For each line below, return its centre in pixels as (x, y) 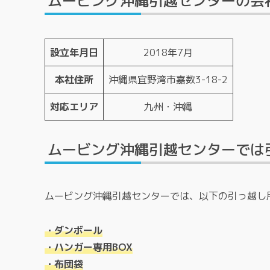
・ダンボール (74, 230)
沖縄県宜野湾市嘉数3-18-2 (168, 79)
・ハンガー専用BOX (89, 247)
